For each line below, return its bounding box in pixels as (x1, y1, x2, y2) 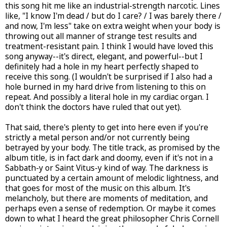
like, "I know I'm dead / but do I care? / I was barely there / (5, 10, 221, 21)
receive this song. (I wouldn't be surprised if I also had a (5, 71, 212, 82)
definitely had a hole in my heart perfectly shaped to (5, 61, 199, 72)
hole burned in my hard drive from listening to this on (5, 81, 206, 92)
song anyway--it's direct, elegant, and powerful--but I (5, 51, 203, 62)
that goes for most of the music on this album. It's (5, 182, 191, 194)
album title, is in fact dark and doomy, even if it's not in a (5, 152, 213, 163)
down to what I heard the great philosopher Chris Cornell (5, 213, 219, 224)
